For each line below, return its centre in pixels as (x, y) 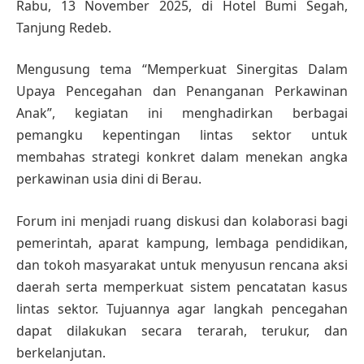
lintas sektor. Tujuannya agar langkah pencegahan (182, 309)
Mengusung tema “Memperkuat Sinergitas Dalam (182, 69)
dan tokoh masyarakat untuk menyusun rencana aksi (182, 265)
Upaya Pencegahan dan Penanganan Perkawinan (182, 91)
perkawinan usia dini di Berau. (109, 179)
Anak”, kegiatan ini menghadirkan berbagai (182, 113)
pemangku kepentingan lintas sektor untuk (182, 135)
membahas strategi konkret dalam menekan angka (182, 157)
